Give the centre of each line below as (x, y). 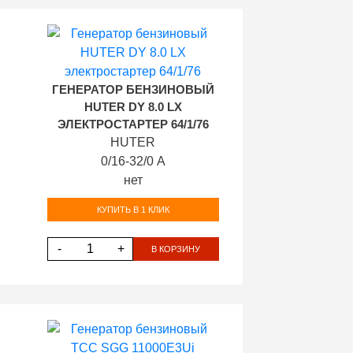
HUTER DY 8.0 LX (133, 107)
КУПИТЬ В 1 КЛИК (133, 209)
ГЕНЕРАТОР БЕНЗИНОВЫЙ (133, 90)
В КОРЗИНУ (176, 249)
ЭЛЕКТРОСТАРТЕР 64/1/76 (133, 124)
